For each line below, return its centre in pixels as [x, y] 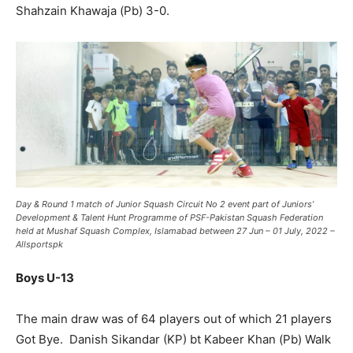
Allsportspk [41, 245]
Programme [152, 218]
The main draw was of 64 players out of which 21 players [174, 319]
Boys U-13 [45, 278]
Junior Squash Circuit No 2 [171, 204]
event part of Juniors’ [269, 204]
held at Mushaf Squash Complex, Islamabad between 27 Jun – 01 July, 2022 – [175, 231]
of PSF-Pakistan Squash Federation [250, 218]
